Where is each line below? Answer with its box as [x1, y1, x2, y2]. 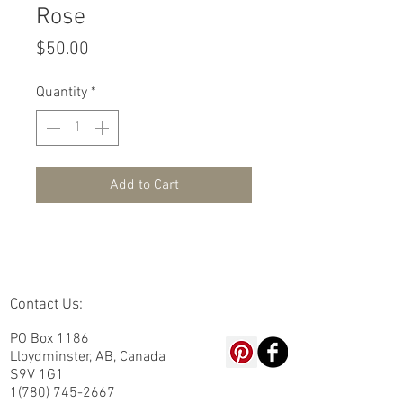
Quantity [36, 84, 87, 102]
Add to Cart [109, 176, 179, 194]
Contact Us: [10, 296, 83, 314]
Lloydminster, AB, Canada [10, 348, 166, 366]
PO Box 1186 [10, 330, 89, 348]
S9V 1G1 [10, 366, 64, 384]
